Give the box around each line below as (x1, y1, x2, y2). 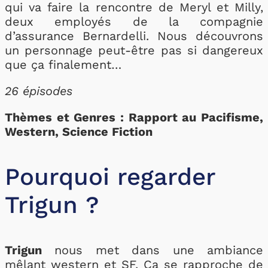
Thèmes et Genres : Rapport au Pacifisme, (5, 110, 263, 124)
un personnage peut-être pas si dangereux (5, 43, 263, 57)
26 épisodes (5, 84, 72, 98)
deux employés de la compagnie (5, 14, 263, 29)
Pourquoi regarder (5, 163, 215, 191)
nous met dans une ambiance (42, 243, 263, 257)
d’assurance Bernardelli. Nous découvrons (5, 29, 263, 43)
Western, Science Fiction (5, 124, 153, 139)
